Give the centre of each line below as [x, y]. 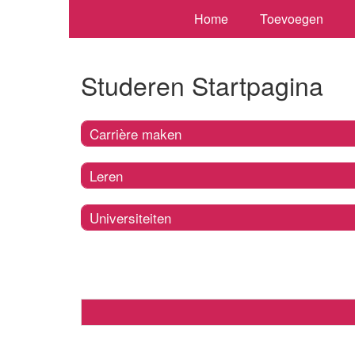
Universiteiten [130, 217]
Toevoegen [291, 19]
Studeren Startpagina [202, 85]
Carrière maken [136, 133]
